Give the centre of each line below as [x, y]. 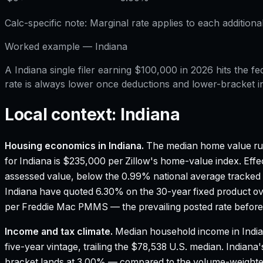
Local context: [63, 114]
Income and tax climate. [59, 232]
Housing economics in [57, 146]
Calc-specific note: [46, 23]
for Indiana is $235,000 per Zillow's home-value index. [123, 161]
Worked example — [50, 46]
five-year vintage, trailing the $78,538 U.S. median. [115, 247]
